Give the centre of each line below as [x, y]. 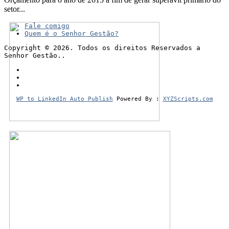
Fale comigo [47, 26]
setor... [15, 9]
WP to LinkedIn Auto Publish [64, 99]
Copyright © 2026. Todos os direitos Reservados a [102, 48]
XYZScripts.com [188, 99]
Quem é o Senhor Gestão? [72, 33]
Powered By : [138, 99]
